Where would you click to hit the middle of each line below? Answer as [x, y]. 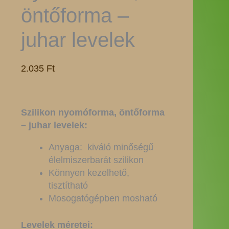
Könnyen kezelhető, [89, 173]
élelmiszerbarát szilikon [96, 160]
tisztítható [68, 186]
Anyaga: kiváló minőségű [101, 147]
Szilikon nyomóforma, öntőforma [93, 112]
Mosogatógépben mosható [103, 198]
